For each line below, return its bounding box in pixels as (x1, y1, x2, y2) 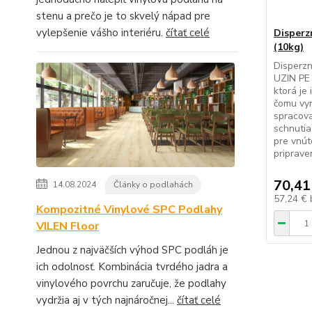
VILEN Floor (36, 219, 99, 234)
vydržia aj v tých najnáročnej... (36, 293, 177, 307)
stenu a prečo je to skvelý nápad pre (36, 9, 210, 23)
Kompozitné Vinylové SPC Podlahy (36, 202, 222, 217)
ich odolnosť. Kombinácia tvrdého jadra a (36, 260, 228, 274)
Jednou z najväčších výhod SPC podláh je (36, 243, 228, 257)
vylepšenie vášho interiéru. (36, 26, 166, 40)
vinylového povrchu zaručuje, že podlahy (36, 276, 226, 290)
